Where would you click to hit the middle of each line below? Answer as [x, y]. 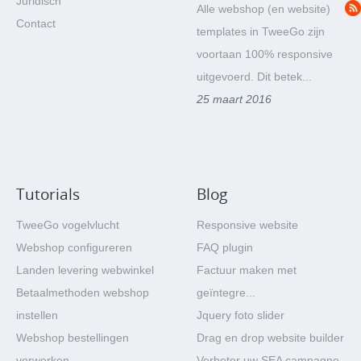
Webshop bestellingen [73, 338]
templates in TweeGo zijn [261, 31]
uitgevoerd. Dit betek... [254, 77]
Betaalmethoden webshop [83, 293]
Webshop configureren [74, 247]
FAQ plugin [225, 247]
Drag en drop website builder [270, 338]
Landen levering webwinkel [85, 270]
